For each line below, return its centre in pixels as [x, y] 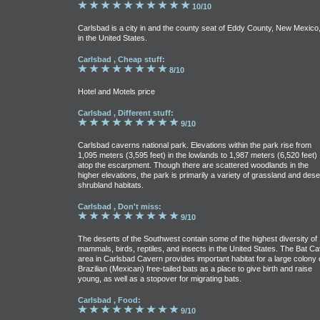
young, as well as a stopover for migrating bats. [159, 279]
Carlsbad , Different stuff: [125, 113]
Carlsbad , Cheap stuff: [121, 59]
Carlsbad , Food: [109, 300]
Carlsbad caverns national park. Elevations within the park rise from [194, 145]
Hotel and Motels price [116, 91]
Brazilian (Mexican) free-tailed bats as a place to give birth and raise [195, 269]
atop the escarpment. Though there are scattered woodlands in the [193, 165]
